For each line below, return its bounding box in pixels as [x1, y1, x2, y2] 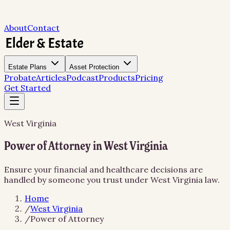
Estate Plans [8, 63, 47, 71]
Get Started [4, 83, 51, 93]
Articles [36, 72, 66, 83]
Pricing [135, 72, 163, 83]
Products [99, 72, 135, 83]
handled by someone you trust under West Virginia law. [4, 174, 220, 185]
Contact [27, 23, 60, 33]
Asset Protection [69, 63, 119, 71]
